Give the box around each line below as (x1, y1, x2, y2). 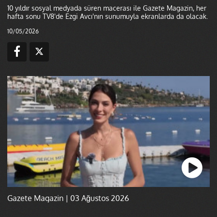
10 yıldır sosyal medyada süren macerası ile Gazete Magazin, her (7, 4, 206, 12)
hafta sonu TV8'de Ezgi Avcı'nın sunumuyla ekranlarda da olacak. (7, 12, 208, 20)
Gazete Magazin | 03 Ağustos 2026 (7, 193, 129, 203)
